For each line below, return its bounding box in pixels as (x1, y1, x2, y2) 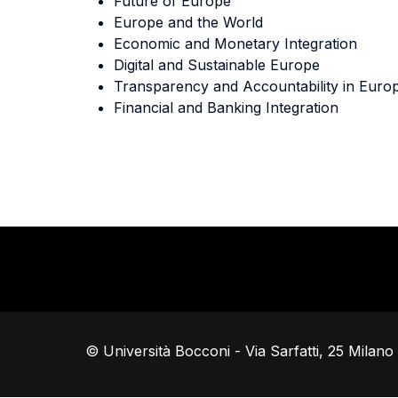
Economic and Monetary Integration (114, 35, 360, 53)
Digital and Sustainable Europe (114, 56, 322, 75)
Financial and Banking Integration (114, 99, 346, 117)
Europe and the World (114, 13, 266, 32)
